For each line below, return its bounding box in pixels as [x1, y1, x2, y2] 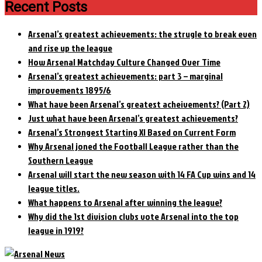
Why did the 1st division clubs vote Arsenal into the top [28, 210, 239, 223]
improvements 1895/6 [28, 84, 111, 97]
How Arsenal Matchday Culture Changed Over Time [28, 56, 220, 69]
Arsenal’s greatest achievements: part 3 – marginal [28, 70, 223, 83]
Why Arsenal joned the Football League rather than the [28, 140, 239, 153]
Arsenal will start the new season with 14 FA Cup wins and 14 [28, 168, 256, 181]
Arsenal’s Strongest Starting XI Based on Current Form [28, 126, 236, 139]
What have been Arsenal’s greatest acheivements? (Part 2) [28, 98, 250, 111]
